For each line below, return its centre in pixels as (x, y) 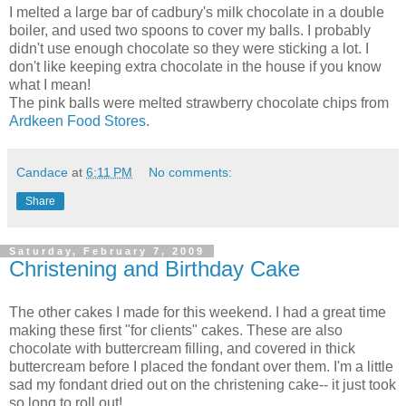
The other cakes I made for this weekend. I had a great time (198, 312)
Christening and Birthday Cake (155, 269)
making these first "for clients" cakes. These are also (176, 330)
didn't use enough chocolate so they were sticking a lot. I (189, 49)
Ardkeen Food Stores (77, 121)
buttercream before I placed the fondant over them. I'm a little (201, 366)
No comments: (191, 173)
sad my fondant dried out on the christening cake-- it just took (203, 384)
